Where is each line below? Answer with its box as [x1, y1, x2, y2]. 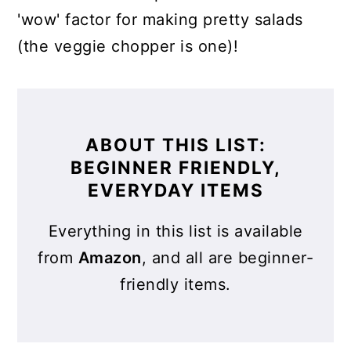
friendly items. [120, 275, 231, 294]
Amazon [78, 248, 142, 267]
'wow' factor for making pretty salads [17, 10, 303, 29]
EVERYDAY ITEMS [87, 179, 264, 201]
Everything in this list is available [48, 222, 303, 241]
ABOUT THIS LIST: [85, 134, 266, 155]
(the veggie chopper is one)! [17, 37, 239, 56]
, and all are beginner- [141, 248, 313, 267]
